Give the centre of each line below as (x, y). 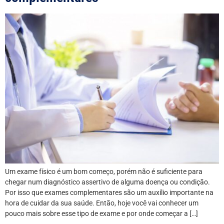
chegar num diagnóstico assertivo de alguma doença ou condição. (107, 182)
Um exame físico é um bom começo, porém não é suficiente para (104, 172)
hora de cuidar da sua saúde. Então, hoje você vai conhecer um (102, 203)
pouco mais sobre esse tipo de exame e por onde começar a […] (101, 214)
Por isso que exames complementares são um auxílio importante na (109, 193)
